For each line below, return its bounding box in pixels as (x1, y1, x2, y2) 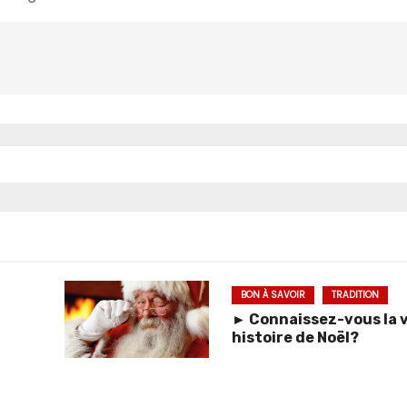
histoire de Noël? (231, 328, 359, 346)
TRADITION (331, 287, 379, 302)
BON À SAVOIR (240, 287, 305, 302)
